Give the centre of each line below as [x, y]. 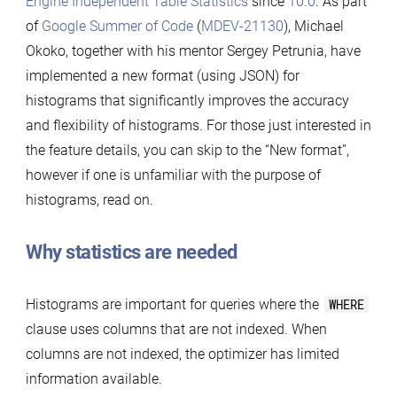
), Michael [313, 26]
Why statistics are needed [131, 252]
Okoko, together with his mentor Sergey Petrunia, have [193, 51]
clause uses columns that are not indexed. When [176, 329]
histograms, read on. [89, 200]
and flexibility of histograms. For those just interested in [198, 125]
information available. [93, 379]
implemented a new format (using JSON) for [162, 76]
